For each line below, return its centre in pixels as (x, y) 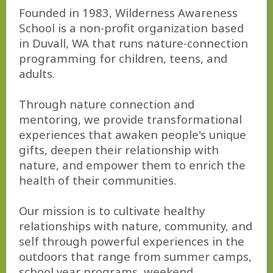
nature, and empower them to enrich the (132, 165)
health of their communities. (97, 180)
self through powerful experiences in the (132, 241)
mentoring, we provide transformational (130, 119)
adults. (37, 73)
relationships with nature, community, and (136, 226)
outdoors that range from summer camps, (135, 256)
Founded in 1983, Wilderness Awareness (128, 12)
